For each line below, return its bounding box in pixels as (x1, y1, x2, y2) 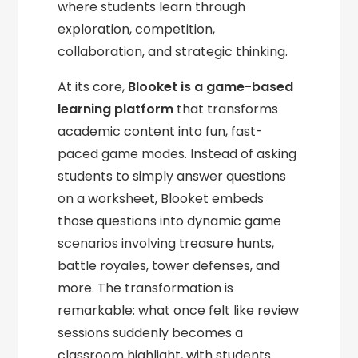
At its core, (58, 78, 129, 96)
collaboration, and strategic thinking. (58, 42, 288, 61)
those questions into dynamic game (58, 212, 282, 230)
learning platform (58, 100, 174, 118)
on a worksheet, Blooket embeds (58, 189, 265, 208)
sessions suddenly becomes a (58, 324, 244, 342)
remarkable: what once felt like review (58, 301, 300, 320)
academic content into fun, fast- (58, 122, 264, 141)
